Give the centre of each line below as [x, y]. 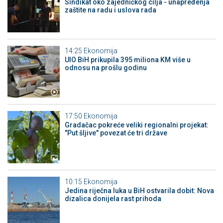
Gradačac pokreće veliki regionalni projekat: [136, 125]
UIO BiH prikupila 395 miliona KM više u [127, 59]
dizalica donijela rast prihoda [113, 198]
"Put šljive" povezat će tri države [116, 133]
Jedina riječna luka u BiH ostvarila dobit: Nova [139, 190]
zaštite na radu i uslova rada [110, 10]
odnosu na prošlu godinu [106, 67]
